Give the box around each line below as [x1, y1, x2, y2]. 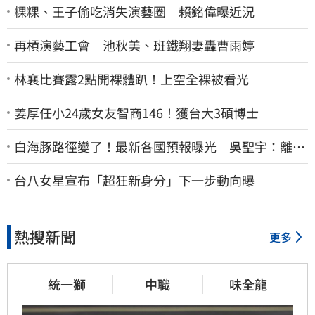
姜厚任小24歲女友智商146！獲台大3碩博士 [14, 103, 259, 122]
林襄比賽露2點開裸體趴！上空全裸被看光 [14, 69, 249, 88]
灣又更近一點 [14, 153, 90, 172]
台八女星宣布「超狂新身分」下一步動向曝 [14, 170, 255, 189]
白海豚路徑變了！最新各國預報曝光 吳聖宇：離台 [14, 136, 305, 155]
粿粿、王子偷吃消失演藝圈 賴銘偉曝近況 [14, 1, 255, 20]
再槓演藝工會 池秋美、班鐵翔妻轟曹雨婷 [14, 35, 255, 54]
